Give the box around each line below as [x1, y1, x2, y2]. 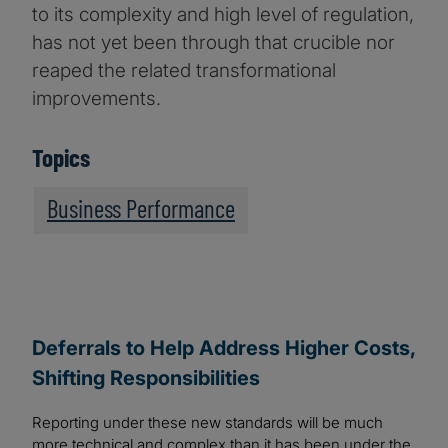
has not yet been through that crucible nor [32, 31, 395, 55]
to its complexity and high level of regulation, [32, 3, 414, 27]
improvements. [32, 87, 161, 111]
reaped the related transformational [32, 59, 336, 83]
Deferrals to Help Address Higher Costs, [32, 336, 415, 361]
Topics [32, 142, 90, 173]
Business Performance [47, 193, 235, 224]
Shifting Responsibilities [32, 366, 260, 391]
